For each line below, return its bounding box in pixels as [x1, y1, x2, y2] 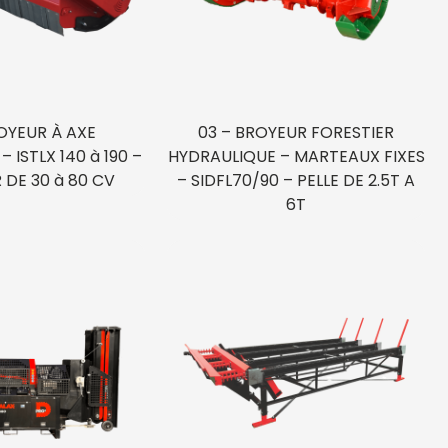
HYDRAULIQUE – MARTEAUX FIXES [167, 145, 425, 169]
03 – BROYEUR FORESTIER [198, 121, 395, 145]
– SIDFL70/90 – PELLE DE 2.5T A [177, 169, 416, 193]
